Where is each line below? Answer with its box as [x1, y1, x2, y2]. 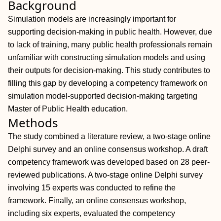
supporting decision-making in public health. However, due [8, 28, 212, 36]
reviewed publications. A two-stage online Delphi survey [8, 171, 203, 179]
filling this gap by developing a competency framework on [8, 79, 208, 87]
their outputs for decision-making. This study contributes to [8, 66, 210, 74]
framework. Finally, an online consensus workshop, [8, 196, 186, 205]
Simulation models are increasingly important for [8, 15, 176, 23]
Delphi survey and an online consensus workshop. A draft [8, 145, 208, 153]
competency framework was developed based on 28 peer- [8, 158, 210, 166]
